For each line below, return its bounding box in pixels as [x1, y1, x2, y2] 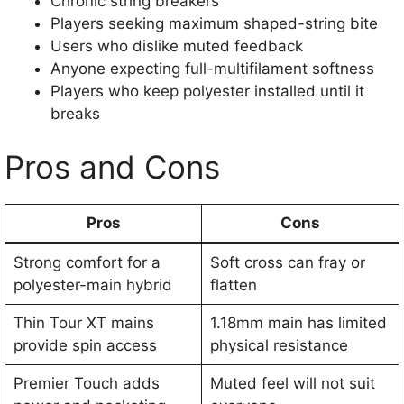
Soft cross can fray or [209, 253, 365, 272]
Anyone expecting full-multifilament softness [50, 59, 374, 78]
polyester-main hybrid [13, 276, 172, 295]
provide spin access [13, 336, 157, 355]
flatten [209, 276, 257, 295]
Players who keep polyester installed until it [50, 81, 364, 100]
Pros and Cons [5, 148, 220, 187]
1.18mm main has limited [209, 314, 387, 333]
